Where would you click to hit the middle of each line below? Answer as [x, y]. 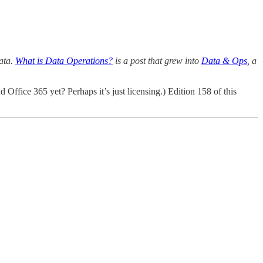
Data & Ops [224, 60]
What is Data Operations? [64, 60]
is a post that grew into [157, 60]
